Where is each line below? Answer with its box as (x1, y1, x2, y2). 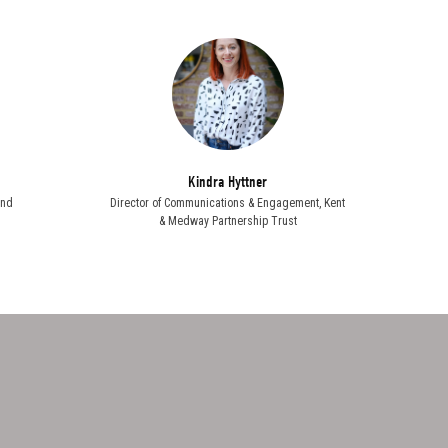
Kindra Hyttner (188, 172, 267, 191)
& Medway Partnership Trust (158, 213, 297, 228)
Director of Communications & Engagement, (110, 195, 324, 210)
